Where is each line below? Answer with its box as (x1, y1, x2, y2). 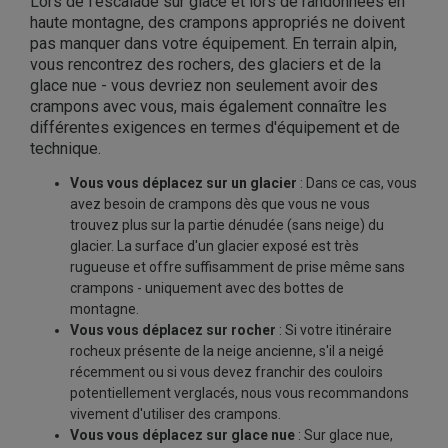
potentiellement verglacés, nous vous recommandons (70, 385, 409, 402)
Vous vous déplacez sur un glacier (70, 175, 297, 192)
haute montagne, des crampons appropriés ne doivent (30, 13, 405, 33)
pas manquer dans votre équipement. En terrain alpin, (30, 34, 397, 54)
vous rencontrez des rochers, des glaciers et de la (30, 55, 381, 75)
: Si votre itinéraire (276, 322, 392, 339)
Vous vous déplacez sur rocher (70, 322, 276, 339)
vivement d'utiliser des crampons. (70, 406, 281, 423)
